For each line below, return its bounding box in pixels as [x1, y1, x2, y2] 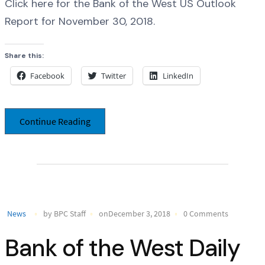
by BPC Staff [43, 208, 86, 219]
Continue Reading [20, 115, 91, 128]
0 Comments [183, 208, 228, 219]
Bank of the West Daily [5, 232, 240, 263]
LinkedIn [163, 70, 193, 81]
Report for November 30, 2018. [5, 14, 155, 28]
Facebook [30, 70, 64, 81]
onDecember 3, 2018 [99, 208, 170, 219]
